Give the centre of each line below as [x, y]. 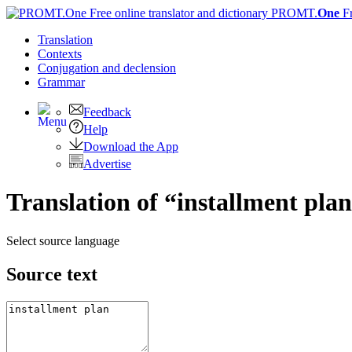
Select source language [63, 240]
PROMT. [293, 13]
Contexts [60, 54]
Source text [52, 274]
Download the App [131, 147]
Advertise [107, 164]
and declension [139, 68]
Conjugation [70, 68]
